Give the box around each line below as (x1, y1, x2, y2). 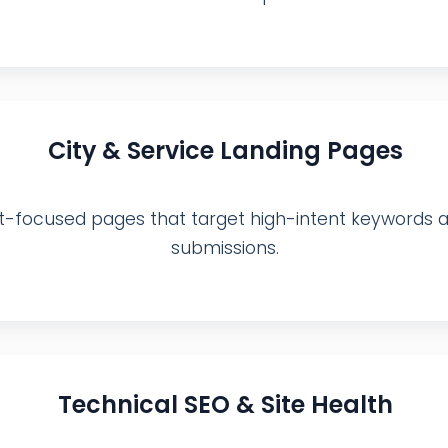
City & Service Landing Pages (47, 133, 403, 167)
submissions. (171, 235, 279, 260)
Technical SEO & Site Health (57, 387, 393, 421)
